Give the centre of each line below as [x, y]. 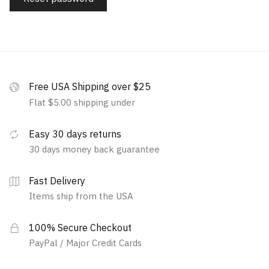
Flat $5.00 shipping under [82, 102]
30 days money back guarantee [94, 149]
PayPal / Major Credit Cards [85, 243]
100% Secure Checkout [80, 227]
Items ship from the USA [81, 196]
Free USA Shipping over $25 [90, 87]
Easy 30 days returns [75, 134]
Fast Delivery [57, 180]
